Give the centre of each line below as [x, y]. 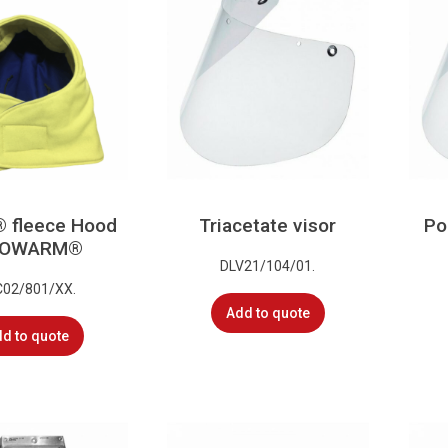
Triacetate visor [268, 226]
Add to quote [267, 312]
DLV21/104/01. [268, 265]
